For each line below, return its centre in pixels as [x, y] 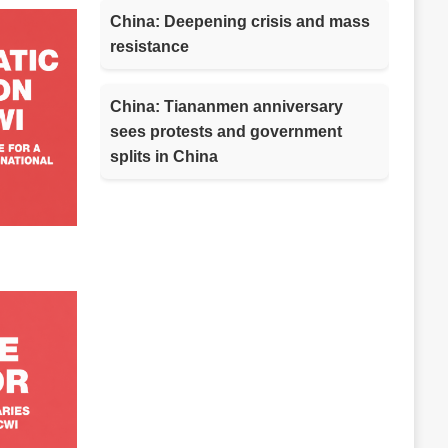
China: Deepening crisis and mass [239, 21]
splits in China [163, 156]
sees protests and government [225, 131]
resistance [149, 46]
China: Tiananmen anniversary [226, 106]
